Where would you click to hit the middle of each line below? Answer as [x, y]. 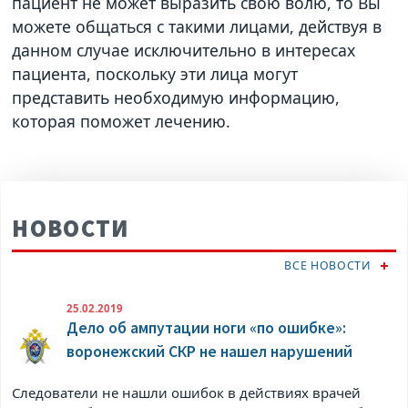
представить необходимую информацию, [176, 98]
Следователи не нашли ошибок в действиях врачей [187, 393]
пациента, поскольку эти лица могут [155, 74]
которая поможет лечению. [122, 122]
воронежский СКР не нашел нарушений [210, 351]
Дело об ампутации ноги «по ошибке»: [207, 327]
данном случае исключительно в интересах [184, 51]
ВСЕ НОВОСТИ [327, 266]
